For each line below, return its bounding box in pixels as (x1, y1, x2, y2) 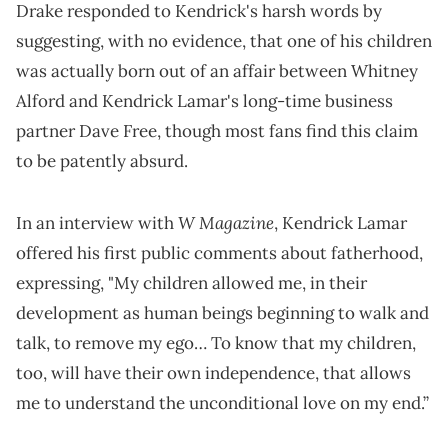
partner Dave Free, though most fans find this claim (16, 120, 418, 143)
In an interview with (16, 212, 178, 235)
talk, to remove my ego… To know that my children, (16, 332, 416, 355)
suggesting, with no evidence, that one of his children (16, 30, 432, 53)
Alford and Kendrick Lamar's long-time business (16, 90, 393, 113)
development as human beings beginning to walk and (16, 302, 429, 325)
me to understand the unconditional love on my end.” (16, 392, 429, 415)
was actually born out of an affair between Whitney (16, 60, 418, 83)
